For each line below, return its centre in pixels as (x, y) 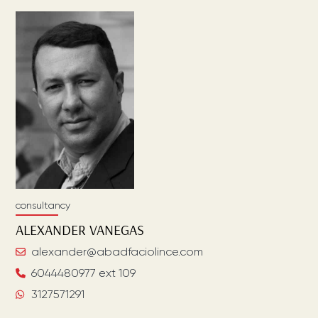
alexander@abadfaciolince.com (117, 252)
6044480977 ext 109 (84, 273)
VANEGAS (117, 230)
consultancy (43, 205)
